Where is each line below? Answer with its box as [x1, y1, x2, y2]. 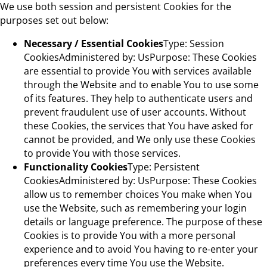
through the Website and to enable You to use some [24, 77, 259, 91]
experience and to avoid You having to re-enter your [24, 242, 258, 256]
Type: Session [163, 36, 224, 50]
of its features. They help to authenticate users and [24, 91, 253, 105]
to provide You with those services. [24, 146, 181, 160]
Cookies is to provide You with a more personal [24, 228, 235, 242]
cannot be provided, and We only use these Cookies [24, 132, 256, 146]
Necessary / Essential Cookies [24, 36, 163, 50]
